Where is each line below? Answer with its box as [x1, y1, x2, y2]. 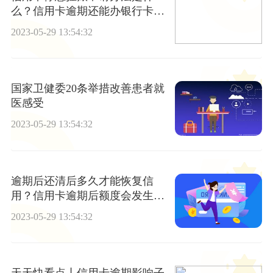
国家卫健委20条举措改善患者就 [10, 82, 165, 95]
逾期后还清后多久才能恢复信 [10, 174, 154, 187]
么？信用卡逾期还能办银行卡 [10, 4, 154, 17]
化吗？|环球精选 [10, 204, 90, 216]
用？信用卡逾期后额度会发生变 [10, 189, 165, 202]
